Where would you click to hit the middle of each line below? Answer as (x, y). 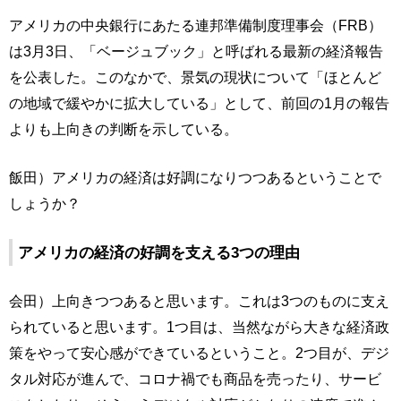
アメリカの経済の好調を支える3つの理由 (159, 252)
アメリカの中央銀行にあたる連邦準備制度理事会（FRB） (196, 25)
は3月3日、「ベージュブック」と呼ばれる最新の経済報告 (196, 51)
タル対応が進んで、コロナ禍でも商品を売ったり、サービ (195, 379)
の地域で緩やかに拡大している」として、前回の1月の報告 (199, 103)
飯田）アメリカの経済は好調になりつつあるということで (195, 177)
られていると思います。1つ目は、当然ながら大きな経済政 (199, 327)
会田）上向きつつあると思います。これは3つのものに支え (199, 301)
